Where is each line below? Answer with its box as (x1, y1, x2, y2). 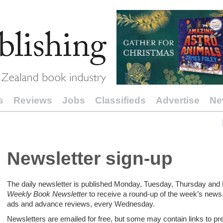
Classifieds (95, 95, 146, 106)
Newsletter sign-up (7, 148, 173, 169)
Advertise (156, 95, 200, 106)
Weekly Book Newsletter (7, 190, 89, 198)
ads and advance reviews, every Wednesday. (7, 200, 155, 208)
